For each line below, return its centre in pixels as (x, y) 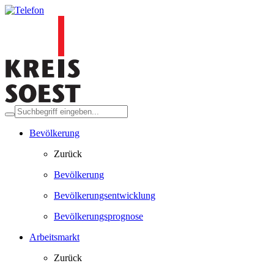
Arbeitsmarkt (54, 237)
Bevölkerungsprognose (98, 216)
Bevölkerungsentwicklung (105, 195)
